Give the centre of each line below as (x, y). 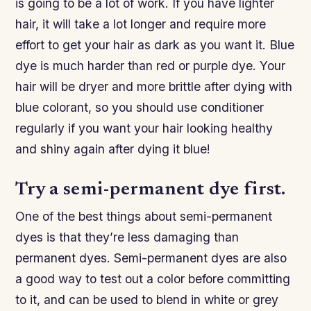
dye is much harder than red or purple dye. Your (151, 66)
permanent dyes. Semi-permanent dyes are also (151, 258)
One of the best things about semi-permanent (144, 217)
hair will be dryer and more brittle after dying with (154, 86)
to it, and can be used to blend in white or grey (147, 300)
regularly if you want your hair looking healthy (144, 128)
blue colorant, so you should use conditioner (140, 107)
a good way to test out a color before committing (153, 279)
